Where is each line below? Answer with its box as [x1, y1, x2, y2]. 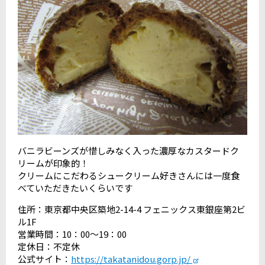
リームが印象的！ [18, 157, 89, 170]
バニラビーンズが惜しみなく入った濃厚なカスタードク [18, 144, 239, 157]
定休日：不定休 [18, 240, 80, 253]
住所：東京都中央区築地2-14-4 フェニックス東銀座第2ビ [18, 203, 245, 216]
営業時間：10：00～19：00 [18, 228, 127, 241]
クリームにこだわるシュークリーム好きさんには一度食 [18, 169, 240, 182]
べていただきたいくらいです [18, 182, 132, 195]
